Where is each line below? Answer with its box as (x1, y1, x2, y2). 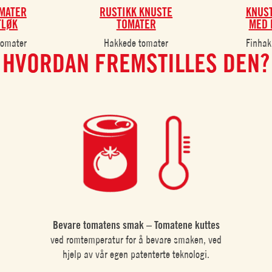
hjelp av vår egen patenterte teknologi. (63, 248, 210, 261)
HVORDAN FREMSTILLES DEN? (2, 48, 270, 79)
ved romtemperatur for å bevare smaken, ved (50, 233, 222, 246)
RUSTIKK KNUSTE (100, 5, 173, 20)
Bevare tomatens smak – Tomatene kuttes (52, 219, 220, 232)
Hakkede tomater (104, 36, 169, 50)
